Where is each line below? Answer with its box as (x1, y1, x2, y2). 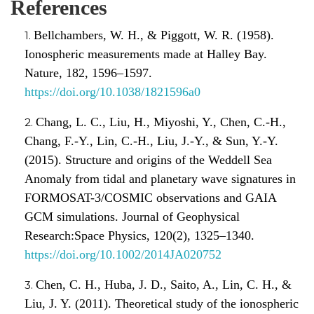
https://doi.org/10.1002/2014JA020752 (25, 247, 221, 261)
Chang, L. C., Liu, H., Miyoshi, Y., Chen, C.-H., (36, 114, 286, 129)
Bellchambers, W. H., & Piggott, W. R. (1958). (34, 27, 274, 42)
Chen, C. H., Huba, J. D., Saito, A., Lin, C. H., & (36, 277, 292, 292)
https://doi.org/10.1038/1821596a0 (25, 84, 200, 99)
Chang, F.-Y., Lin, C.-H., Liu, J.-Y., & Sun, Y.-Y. (25, 133, 278, 148)
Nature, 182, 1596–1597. (25, 65, 152, 80)
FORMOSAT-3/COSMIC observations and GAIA (25, 190, 276, 205)
